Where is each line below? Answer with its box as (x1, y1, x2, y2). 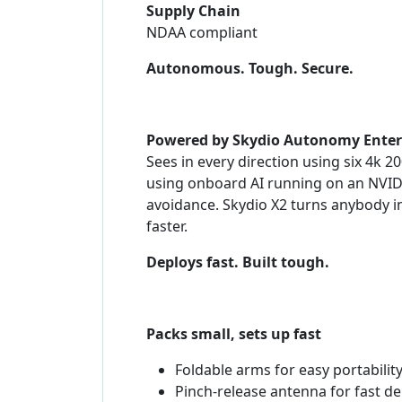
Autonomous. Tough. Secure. (146, 58, 354, 79)
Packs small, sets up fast (146, 324, 321, 345)
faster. (146, 216, 188, 237)
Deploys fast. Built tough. (146, 252, 329, 273)
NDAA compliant (146, 22, 258, 43)
